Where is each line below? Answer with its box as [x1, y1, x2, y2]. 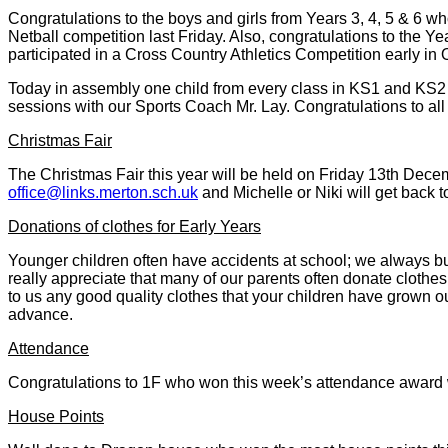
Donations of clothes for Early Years [8, 217, 261, 235]
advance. [8, 305, 73, 323]
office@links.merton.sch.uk [8, 183, 198, 201]
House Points [8, 407, 104, 425]
